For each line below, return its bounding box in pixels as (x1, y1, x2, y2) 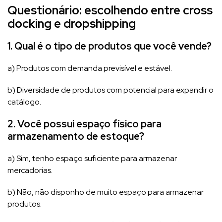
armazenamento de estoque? (7, 129, 144, 143)
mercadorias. (7, 165, 53, 175)
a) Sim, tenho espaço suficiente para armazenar (7, 153, 177, 164)
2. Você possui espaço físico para (7, 117, 162, 130)
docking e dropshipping (7, 15, 136, 31)
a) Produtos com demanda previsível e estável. (7, 62, 172, 73)
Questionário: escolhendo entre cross (7, 2, 213, 18)
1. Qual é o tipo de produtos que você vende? (7, 39, 212, 53)
